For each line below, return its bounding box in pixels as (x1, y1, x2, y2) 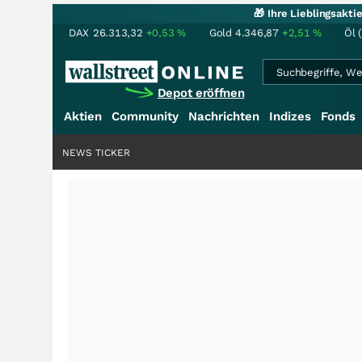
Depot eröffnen (157, 86, 245, 100)
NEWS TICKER (62, 147, 130, 158)
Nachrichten (188, 109, 259, 124)
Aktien (64, 109, 102, 124)
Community (112, 109, 179, 124)
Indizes (269, 109, 311, 124)
